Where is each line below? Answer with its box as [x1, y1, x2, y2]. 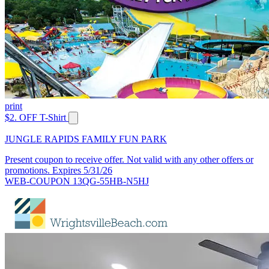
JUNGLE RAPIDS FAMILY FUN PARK [5, 134, 167, 145]
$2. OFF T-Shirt [5, 112, 66, 123]
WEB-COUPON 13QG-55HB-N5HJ [5, 176, 149, 187]
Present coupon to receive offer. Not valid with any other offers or [5, 154, 253, 165]
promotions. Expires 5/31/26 [5, 165, 112, 176]
